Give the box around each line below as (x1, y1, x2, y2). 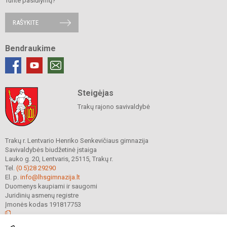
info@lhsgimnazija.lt (20, 173, 80, 181)
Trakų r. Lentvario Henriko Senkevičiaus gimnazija (5, 137, 148, 145)
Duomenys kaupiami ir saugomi (5, 182, 97, 191)
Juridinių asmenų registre (5, 192, 79, 200)
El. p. (5, 173, 20, 181)
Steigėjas (77, 88, 113, 98)
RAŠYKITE (13, 19, 39, 27)
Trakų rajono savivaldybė (77, 103, 150, 111)
